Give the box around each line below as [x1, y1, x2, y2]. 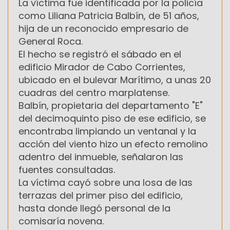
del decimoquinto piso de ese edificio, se [18, 112, 206, 125]
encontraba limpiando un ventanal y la [18, 125, 196, 138]
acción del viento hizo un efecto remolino [18, 138, 208, 151]
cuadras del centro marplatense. [18, 86, 169, 100]
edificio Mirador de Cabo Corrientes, [18, 61, 185, 74]
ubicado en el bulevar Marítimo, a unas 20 [18, 73, 211, 87]
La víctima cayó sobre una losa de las [18, 176, 193, 189]
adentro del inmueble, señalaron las [18, 150, 183, 164]
